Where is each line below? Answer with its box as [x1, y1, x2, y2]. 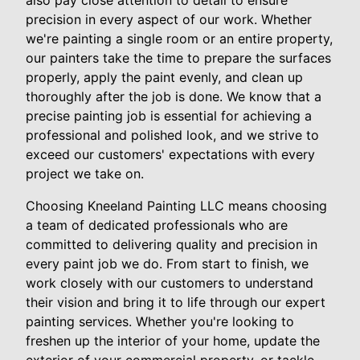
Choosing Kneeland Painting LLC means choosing [26, 198, 327, 215]
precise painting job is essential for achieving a [26, 108, 312, 125]
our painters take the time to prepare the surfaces [26, 50, 331, 67]
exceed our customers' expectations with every [26, 146, 315, 163]
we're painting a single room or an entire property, [26, 31, 333, 47]
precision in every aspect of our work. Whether [26, 11, 312, 28]
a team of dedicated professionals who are [26, 217, 288, 234]
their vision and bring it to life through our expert [26, 294, 325, 311]
